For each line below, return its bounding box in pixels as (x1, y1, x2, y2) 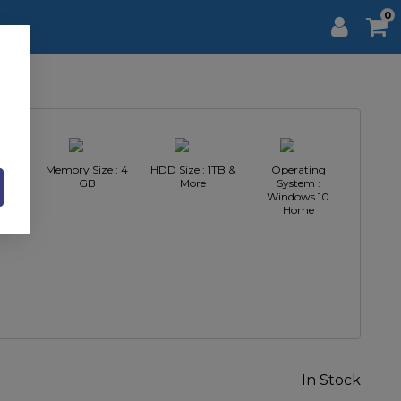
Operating (270, 163, 326, 176)
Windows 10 (267, 190, 329, 203)
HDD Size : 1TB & (149, 163, 235, 176)
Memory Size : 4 (46, 163, 128, 176)
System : (276, 176, 320, 190)
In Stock (302, 371, 361, 388)
